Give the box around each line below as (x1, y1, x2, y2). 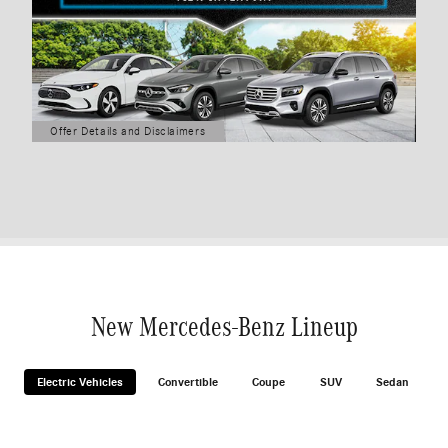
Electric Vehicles (37, 374, 123, 389)
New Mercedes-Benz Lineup (90, 311, 358, 342)
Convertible (157, 374, 218, 389)
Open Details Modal (50, 136, 155, 151)
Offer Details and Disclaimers (50, 123, 206, 138)
